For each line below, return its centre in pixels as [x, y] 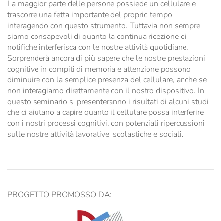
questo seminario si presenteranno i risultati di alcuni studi [108, 101]
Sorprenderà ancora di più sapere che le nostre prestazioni [106, 58]
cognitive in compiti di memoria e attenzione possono [99, 69]
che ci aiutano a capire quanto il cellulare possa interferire [106, 112]
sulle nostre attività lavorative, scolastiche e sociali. [95, 134]
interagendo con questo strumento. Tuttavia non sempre [104, 25]
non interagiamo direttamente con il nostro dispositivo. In [106, 91]
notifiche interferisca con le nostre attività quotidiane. [98, 47]
